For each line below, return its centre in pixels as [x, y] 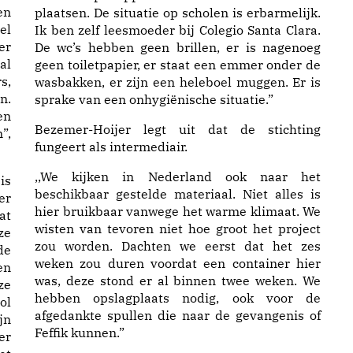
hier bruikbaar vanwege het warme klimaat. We [178, 211]
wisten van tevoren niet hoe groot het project [178, 229]
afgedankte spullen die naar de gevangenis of [178, 315]
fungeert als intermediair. [111, 147]
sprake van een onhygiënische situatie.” [154, 99]
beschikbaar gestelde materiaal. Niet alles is [178, 194]
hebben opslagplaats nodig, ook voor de [178, 298]
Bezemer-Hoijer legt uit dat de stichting [178, 129]
